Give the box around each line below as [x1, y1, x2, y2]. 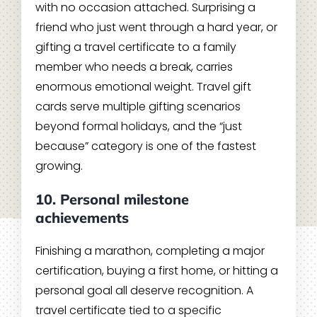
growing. [35, 158, 83, 175]
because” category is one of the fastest [35, 138, 256, 155]
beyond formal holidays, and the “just [35, 118, 242, 135]
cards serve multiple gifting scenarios [35, 98, 241, 115]
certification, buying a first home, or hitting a [35, 263, 278, 279]
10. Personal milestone [35, 190, 189, 209]
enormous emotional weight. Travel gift [35, 79, 251, 96]
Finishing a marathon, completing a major [35, 243, 265, 260]
